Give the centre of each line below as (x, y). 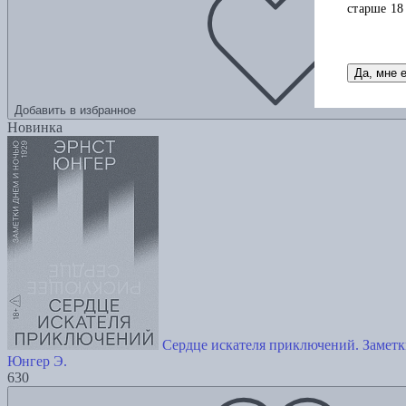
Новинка (35, 127)
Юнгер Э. (37, 361)
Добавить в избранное (75, 110)
